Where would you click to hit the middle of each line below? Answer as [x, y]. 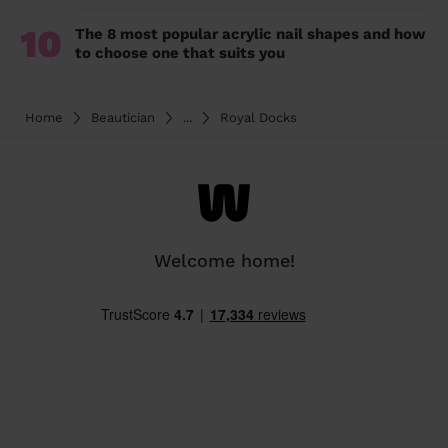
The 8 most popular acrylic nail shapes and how [250, 34]
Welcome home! [224, 261]
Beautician [123, 118]
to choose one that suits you [180, 53]
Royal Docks [258, 118]
